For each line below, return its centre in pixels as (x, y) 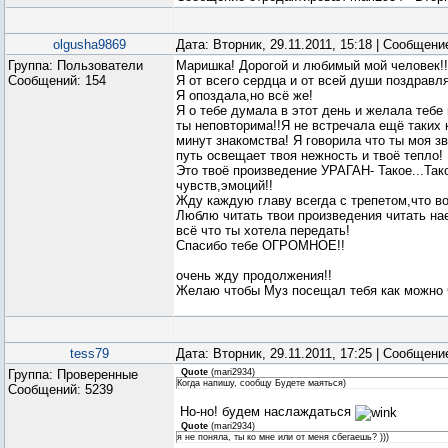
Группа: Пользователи (75, 65)
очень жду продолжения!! (254, 275)
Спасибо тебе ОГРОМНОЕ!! (260, 245)
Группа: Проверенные (73, 374)
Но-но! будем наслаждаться (265, 411)
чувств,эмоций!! (224, 185)
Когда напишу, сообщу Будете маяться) (261, 383)
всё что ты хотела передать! (263, 230)
